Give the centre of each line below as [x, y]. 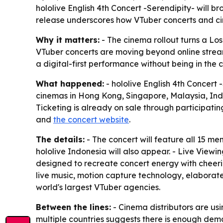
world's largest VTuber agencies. [98, 187]
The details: [60, 139]
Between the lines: [73, 207]
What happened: [70, 84]
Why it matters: [68, 40]
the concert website [91, 119]
